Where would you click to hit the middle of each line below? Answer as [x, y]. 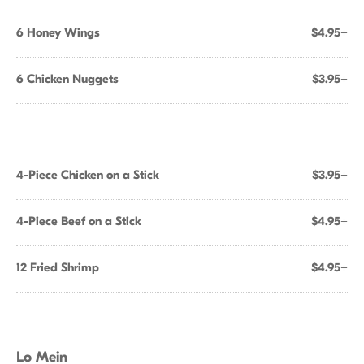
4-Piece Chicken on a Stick [88, 175]
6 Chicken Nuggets [67, 79]
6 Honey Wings [58, 32]
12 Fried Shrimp [58, 267]
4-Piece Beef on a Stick [79, 221]
